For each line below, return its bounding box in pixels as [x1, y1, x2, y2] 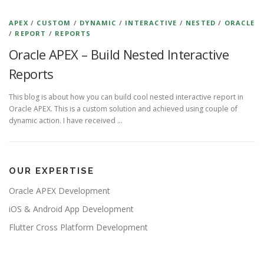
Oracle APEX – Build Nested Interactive [9, 45, 229, 63]
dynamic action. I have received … [9, 115, 123, 126]
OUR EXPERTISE [9, 166, 94, 177]
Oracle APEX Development [9, 185, 110, 197]
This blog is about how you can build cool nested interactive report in [9, 92, 243, 103]
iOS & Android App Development [9, 203, 134, 215]
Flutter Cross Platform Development [9, 222, 148, 233]
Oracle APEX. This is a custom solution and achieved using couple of [9, 104, 237, 114]
